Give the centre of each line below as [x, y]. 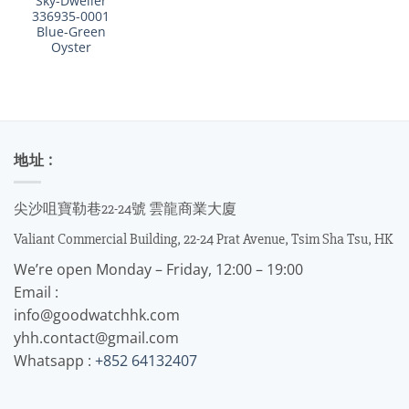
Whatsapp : [54, 361]
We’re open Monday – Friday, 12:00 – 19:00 [158, 270]
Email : [36, 293]
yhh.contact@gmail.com [96, 338]
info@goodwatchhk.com [97, 315]
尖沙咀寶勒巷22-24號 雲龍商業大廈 [125, 210]
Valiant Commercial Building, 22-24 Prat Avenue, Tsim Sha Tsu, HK [203, 240]
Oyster [71, 47]
